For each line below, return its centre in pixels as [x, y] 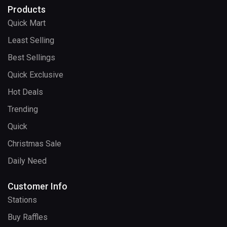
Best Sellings [31, 58]
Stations [22, 200]
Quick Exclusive [35, 75]
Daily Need [27, 161]
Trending [23, 109]
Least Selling [31, 41]
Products [27, 10]
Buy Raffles [28, 217]
